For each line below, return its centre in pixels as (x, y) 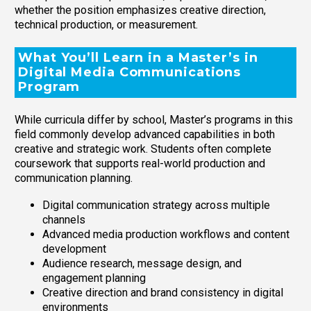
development (74, 249)
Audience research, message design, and (142, 263)
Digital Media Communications (130, 72)
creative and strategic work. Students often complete (143, 149)
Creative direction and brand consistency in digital (163, 292)
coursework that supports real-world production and (140, 164)
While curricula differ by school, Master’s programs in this (154, 120)
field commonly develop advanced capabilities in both (145, 135)
